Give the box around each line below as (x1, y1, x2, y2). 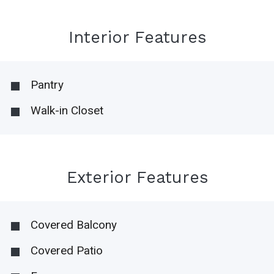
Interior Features (68, 27, 206, 47)
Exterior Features (66, 168, 208, 188)
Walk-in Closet (30, 103, 103, 118)
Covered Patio (30, 243, 103, 258)
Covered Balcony (30, 218, 117, 232)
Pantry (30, 78, 64, 92)
